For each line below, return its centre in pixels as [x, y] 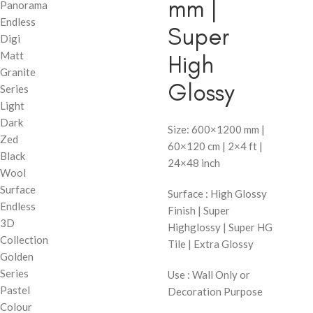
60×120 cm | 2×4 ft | [215, 146]
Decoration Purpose [215, 291]
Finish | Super [199, 210]
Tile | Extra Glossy [211, 244]
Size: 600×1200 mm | [216, 129]
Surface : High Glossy [217, 194]
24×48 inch [194, 163]
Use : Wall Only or [209, 275]
